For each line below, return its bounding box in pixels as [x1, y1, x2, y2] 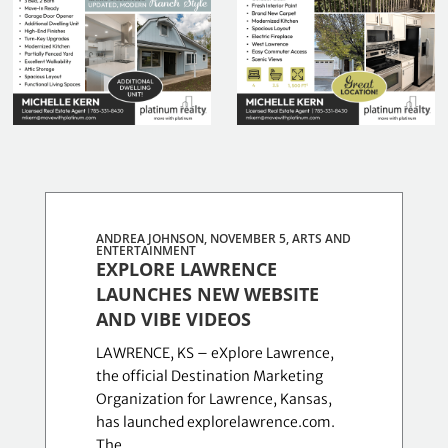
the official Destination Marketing [95, 367, 323, 386]
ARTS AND [291, 230, 351, 248]
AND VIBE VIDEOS [95, 307, 251, 332]
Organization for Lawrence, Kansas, [95, 390, 332, 409]
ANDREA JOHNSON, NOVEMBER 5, [95, 230, 292, 248]
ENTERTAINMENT [95, 242, 196, 260]
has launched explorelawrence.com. [95, 413, 335, 432]
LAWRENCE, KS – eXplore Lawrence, [95, 344, 334, 363]
